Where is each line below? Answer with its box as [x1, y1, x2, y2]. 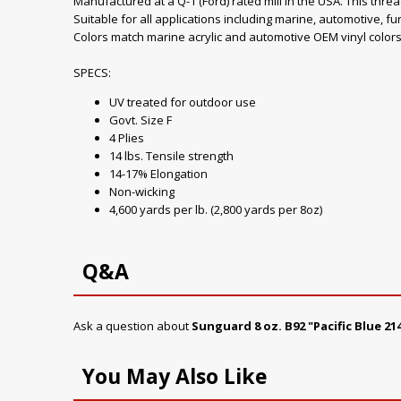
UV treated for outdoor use [109, 94, 256, 110]
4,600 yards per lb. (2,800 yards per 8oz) [109, 201, 322, 218]
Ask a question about [73, 318, 192, 334]
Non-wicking [109, 183, 175, 200]
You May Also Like [82, 362, 268, 390]
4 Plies [109, 130, 144, 146]
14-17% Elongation [109, 166, 208, 182]
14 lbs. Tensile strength [109, 148, 234, 164]
